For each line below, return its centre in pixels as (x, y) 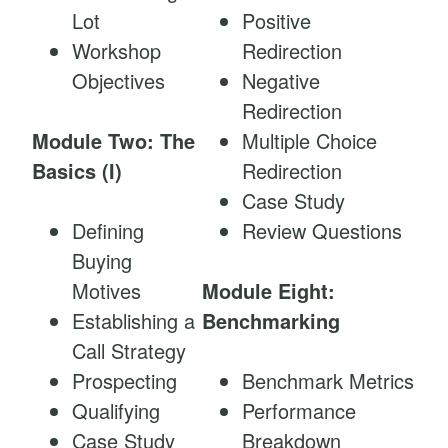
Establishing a (133, 321)
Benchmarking (271, 321)
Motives (106, 291)
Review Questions (322, 231)
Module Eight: (268, 291)
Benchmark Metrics (328, 381)
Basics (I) (77, 171)
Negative (281, 81)
